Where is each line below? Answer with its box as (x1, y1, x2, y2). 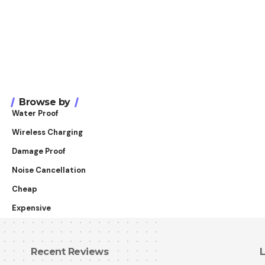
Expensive (12, 203, 51, 213)
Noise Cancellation (12, 165, 86, 175)
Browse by (19, 96, 70, 108)
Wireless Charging (12, 127, 83, 137)
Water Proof (12, 108, 59, 118)
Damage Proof (12, 146, 66, 156)
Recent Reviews (31, 246, 108, 257)
